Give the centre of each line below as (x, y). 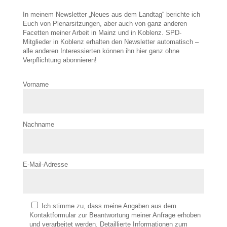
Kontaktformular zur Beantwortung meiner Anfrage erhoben (115, 215)
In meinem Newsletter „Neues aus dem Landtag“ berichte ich (111, 14)
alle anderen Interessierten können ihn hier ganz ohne (101, 51)
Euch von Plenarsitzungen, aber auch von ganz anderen (105, 23)
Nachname (38, 124)
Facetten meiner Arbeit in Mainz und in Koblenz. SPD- (102, 32)
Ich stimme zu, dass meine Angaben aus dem (109, 206)
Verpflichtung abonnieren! (60, 60)
